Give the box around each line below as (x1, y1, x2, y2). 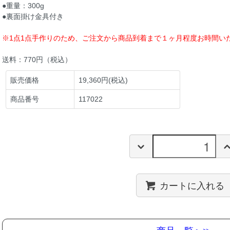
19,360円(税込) (79, 75, 128, 84)
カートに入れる (159, 178, 224, 192)
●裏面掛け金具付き (2, 12, 64, 21)
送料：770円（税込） (2, 55, 72, 64)
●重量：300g (2, 1, 44, 10)
